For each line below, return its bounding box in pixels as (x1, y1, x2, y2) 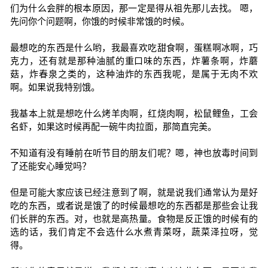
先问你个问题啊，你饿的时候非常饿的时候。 (10, 16, 190, 26)
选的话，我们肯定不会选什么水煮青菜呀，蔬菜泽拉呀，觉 (10, 227, 258, 237)
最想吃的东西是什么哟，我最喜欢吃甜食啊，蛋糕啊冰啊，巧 (10, 42, 258, 53)
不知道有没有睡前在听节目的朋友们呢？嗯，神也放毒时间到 (10, 148, 258, 158)
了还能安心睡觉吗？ (10, 161, 91, 171)
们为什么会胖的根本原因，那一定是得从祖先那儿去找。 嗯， (10, 3, 258, 13)
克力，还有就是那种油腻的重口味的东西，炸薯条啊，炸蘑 (10, 56, 258, 66)
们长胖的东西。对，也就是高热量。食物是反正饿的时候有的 (10, 214, 258, 224)
